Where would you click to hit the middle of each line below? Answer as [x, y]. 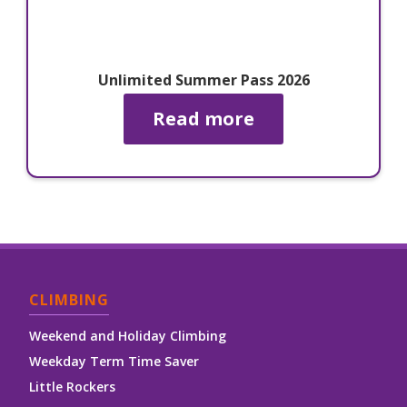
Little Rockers [72, 387]
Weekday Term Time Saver [114, 362]
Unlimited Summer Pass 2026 [203, 80]
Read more [203, 119]
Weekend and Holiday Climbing [128, 336]
